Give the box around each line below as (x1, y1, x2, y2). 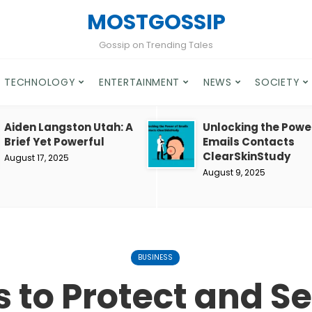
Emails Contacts (203, 134, 295, 149)
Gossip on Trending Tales (99, 38, 213, 52)
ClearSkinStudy (203, 149, 290, 164)
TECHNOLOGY (4, 75, 76, 89)
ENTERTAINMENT (99, 75, 180, 89)
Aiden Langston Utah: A (4, 120, 133, 134)
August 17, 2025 (4, 152, 69, 164)
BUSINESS (137, 252, 173, 263)
